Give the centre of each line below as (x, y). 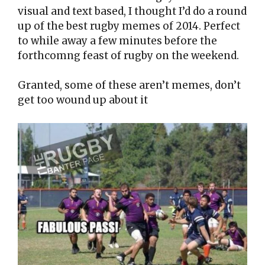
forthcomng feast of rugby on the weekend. (128, 55)
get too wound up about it (83, 100)
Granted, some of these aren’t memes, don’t (129, 85)
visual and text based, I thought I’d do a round (132, 11)
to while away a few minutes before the (117, 41)
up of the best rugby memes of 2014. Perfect (129, 26)
